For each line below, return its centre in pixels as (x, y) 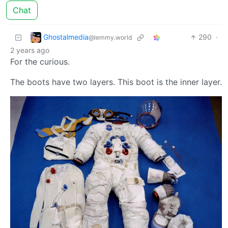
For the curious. (40, 62)
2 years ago (30, 50)
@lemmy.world (110, 37)
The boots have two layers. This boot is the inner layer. (116, 82)
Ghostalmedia (66, 37)
